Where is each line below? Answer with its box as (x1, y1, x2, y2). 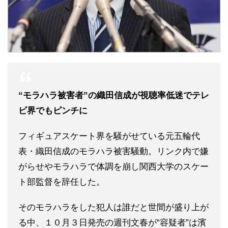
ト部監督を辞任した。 (18, 177, 105, 187)
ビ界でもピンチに (18, 105, 88, 116)
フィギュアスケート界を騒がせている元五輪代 (18, 131, 200, 141)
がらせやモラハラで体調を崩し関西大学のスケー (18, 161, 209, 172)
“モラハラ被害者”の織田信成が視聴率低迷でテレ (18, 90, 209, 100)
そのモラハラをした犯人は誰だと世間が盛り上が (18, 202, 209, 212)
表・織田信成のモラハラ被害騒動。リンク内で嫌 (18, 146, 209, 156)
